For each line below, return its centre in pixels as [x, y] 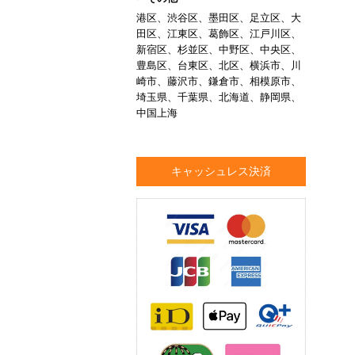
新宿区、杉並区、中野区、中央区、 [219, 49]
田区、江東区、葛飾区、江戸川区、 [219, 33]
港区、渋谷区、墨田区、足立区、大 [219, 17]
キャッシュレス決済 [221, 171]
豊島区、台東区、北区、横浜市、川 [219, 65]
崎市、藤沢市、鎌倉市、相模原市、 [219, 81]
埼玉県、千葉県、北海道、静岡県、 [219, 97]
